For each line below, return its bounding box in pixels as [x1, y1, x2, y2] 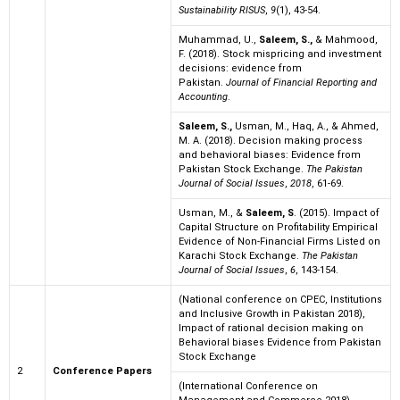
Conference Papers [53, 365, 152, 378]
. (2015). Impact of [294, 207, 379, 220]
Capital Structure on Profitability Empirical [179, 221, 378, 234]
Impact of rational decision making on [179, 322, 363, 335]
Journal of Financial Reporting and [226, 77, 377, 89]
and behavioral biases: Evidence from [179, 149, 361, 162]
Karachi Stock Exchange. [179, 250, 302, 262]
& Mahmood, [312, 34, 378, 46]
